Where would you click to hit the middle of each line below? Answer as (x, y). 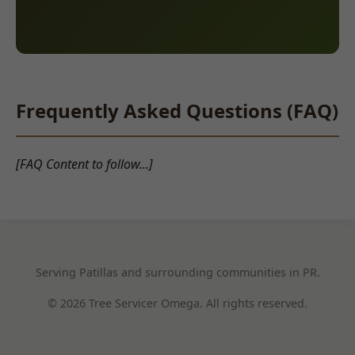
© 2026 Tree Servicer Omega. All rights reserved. (177, 303)
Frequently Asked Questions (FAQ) (177, 110)
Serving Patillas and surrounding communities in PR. (177, 273)
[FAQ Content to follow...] (84, 164)
